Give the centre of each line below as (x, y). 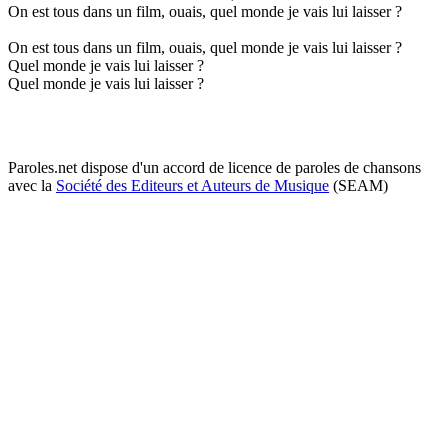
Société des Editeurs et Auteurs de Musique (192, 185)
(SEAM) (358, 185)
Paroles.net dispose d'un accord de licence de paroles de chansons (214, 167)
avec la (32, 185)
